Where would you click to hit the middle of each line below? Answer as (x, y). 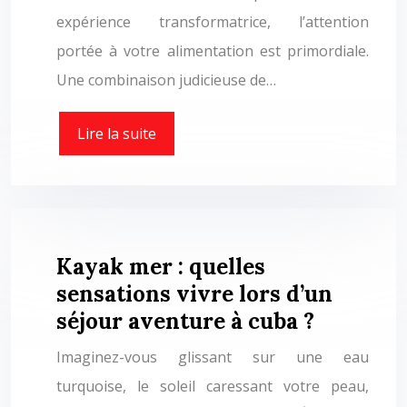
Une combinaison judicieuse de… (166, 80)
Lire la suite (117, 134)
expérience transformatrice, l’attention (213, 22)
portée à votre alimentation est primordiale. (213, 51)
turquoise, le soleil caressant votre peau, (213, 386)
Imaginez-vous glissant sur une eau (213, 357)
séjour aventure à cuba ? (185, 321)
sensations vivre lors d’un (194, 294)
